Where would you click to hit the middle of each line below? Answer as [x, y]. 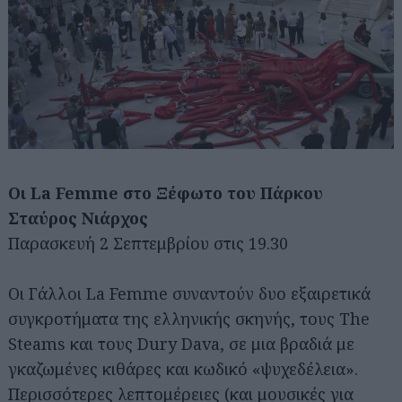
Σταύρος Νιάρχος [78, 218]
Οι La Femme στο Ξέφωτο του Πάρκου [166, 193]
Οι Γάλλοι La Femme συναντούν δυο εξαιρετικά [189, 294]
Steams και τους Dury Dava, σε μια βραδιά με [181, 344]
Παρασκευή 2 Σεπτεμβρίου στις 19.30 [148, 244]
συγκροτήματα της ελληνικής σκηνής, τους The [189, 319]
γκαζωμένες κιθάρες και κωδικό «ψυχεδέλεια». [183, 369]
